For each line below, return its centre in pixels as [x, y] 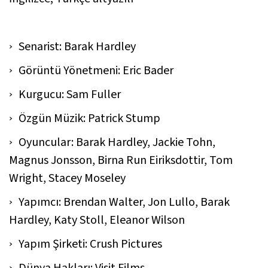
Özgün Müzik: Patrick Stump [89, 118]
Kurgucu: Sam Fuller [70, 94]
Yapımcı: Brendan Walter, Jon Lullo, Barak [124, 202]
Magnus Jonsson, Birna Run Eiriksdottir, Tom [121, 160]
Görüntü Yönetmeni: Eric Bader [96, 70]
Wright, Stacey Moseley [67, 178]
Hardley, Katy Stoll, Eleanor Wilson [97, 220]
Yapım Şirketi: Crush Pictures [90, 244]
